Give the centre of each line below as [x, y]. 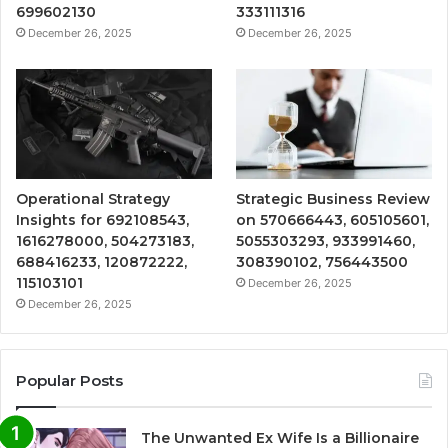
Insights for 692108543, [102, 220]
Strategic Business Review [333, 199]
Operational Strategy [93, 199]
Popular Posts [69, 381]
